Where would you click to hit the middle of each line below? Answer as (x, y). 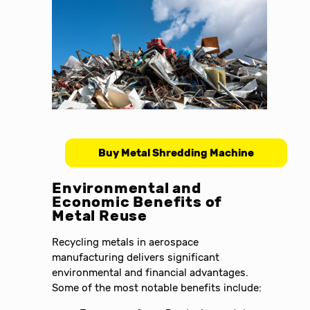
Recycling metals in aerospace (126, 242)
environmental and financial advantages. (151, 272)
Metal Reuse (100, 216)
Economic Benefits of (137, 202)
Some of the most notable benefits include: (157, 288)
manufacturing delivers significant (136, 257)
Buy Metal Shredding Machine (176, 153)
